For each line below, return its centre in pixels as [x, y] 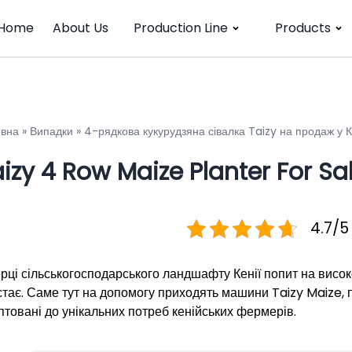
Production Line [181, 28]
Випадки [51, 131]
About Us [81, 28]
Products [303, 28]
